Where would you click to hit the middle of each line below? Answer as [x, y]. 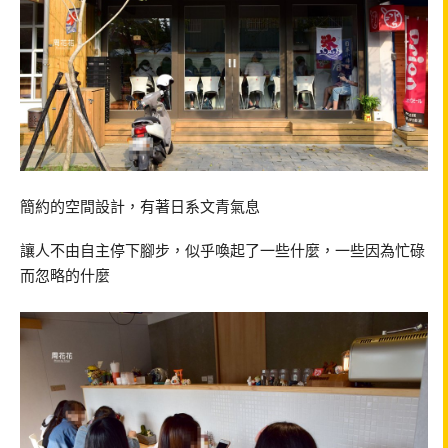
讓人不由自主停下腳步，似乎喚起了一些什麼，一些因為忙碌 [222, 250]
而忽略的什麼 [65, 275]
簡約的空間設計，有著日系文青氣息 [140, 206]
